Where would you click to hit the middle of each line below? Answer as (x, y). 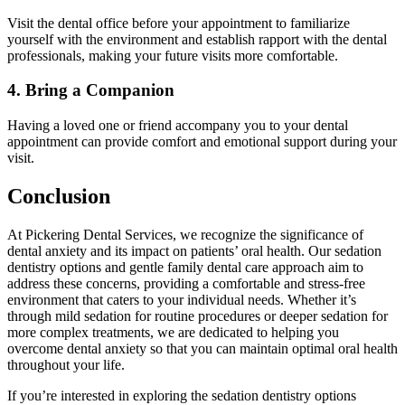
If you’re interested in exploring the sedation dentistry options (182, 395)
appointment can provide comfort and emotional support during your (202, 141)
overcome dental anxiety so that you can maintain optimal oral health (202, 348)
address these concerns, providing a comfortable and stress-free (186, 283)
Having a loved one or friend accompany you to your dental (178, 125)
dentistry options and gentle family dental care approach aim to (185, 267)
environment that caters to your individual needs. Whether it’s (182, 299)
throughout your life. (66, 364)
